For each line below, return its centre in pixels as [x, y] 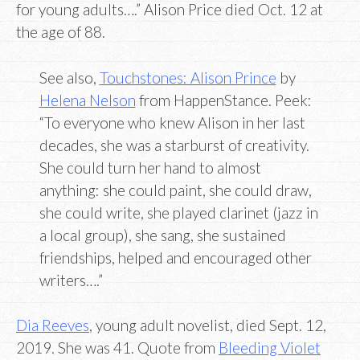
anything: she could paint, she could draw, [175, 190]
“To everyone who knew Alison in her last [172, 122]
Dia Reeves [53, 325]
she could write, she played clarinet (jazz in [178, 212]
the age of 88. [61, 32]
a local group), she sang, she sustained [162, 235]
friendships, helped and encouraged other [175, 257]
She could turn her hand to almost [150, 167]
